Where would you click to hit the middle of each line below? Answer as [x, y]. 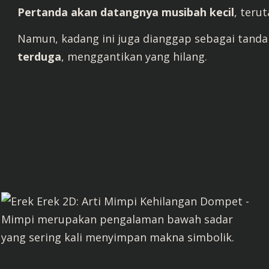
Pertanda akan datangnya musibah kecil [126, 12]
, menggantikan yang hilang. [134, 56]
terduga [39, 56]
